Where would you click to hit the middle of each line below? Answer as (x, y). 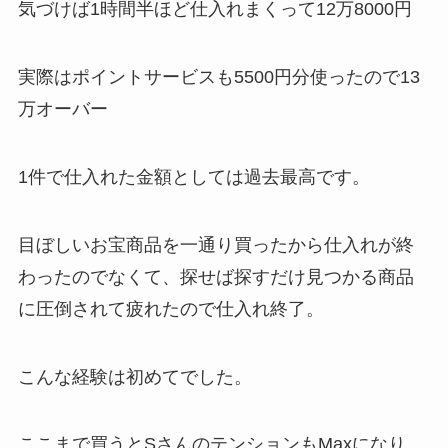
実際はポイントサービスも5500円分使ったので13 (218, 77)
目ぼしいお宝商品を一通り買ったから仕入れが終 (215, 244)
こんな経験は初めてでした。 (134, 376)
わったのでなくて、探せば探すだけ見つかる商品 (215, 276)
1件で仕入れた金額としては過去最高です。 (193, 177)
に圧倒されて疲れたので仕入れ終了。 (170, 308)
